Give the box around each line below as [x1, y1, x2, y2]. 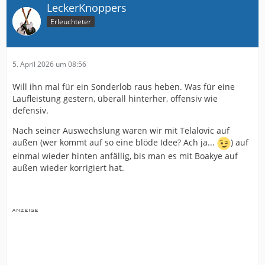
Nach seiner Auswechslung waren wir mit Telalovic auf [12, 125, 230, 136]
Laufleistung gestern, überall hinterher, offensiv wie [12, 93, 218, 104]
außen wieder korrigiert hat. [12, 162, 124, 173]
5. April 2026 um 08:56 [12, 59, 86, 69]
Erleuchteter [50, 17, 91, 27]
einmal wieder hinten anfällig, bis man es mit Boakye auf [12, 150, 238, 161]
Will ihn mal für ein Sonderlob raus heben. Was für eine [12, 81, 235, 92]
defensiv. [12, 105, 49, 116]
